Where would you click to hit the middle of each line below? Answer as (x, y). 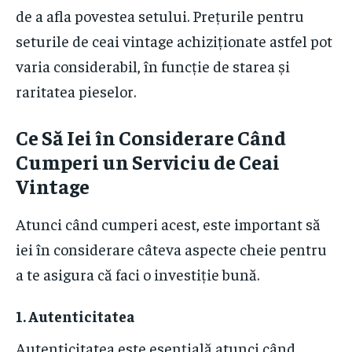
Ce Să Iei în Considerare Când (151, 137)
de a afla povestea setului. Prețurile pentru (160, 16)
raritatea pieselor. (76, 91)
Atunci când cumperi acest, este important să (168, 224)
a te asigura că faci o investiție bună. (137, 274)
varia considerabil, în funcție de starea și (153, 66)
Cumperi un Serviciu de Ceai (148, 162)
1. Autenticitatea (75, 316)
